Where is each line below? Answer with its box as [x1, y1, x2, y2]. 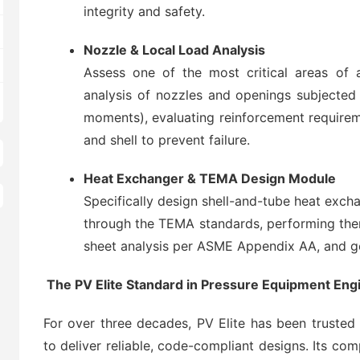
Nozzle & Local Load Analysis [84, 42, 265, 58]
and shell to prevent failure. [84, 132, 250, 148]
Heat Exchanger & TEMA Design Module [84, 170, 336, 186]
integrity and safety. [84, 3, 205, 19]
